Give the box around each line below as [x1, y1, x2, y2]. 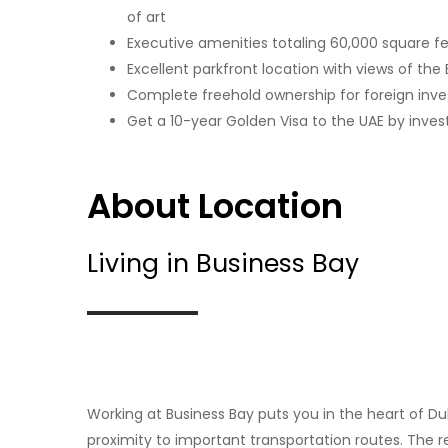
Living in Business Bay [87, 246, 359, 282]
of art [127, 7, 166, 28]
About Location [87, 182, 343, 231]
